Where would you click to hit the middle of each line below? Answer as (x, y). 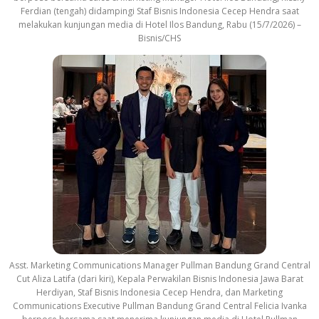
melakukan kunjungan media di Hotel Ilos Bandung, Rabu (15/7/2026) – (159, 25)
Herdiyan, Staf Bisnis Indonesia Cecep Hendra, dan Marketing (159, 293)
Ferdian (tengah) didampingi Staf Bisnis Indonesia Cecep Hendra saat (159, 11)
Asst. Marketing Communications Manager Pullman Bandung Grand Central (159, 266)
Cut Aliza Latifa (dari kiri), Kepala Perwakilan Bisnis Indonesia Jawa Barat (159, 279)
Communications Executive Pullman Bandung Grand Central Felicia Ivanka (159, 306)
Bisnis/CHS (159, 38)
